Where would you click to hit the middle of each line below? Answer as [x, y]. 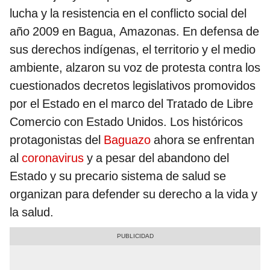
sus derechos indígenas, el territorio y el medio [133, 50]
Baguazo [127, 140]
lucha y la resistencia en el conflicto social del [128, 14]
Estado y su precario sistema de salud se [118, 176]
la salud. [32, 212]
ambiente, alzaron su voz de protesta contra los [135, 68]
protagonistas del [57, 140]
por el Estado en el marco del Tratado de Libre [131, 104]
